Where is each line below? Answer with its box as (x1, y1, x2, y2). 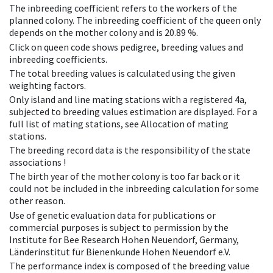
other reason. (9, 194, 65, 207)
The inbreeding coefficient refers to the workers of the (9, 2, 237, 15)
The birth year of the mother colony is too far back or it (9, 170, 240, 183)
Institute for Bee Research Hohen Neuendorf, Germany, (9, 233, 239, 246)
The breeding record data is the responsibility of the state (9, 144, 250, 157)
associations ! (9, 156, 66, 169)
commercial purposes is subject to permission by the (9, 221, 229, 233)
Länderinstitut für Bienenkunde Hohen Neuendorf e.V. (9, 245, 230, 258)
